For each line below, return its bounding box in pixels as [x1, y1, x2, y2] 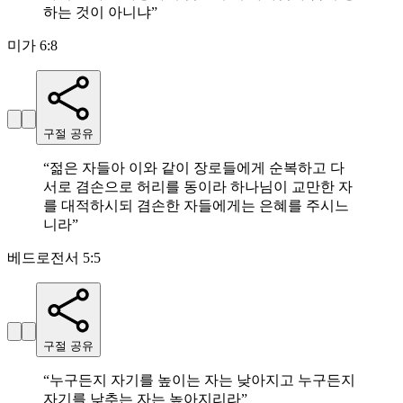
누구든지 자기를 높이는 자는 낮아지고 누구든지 [49, 372, 355, 389]
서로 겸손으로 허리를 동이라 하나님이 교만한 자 [43, 179, 353, 195]
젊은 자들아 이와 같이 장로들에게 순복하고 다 [49, 160, 345, 176]
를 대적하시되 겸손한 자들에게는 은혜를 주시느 [43, 198, 349, 214]
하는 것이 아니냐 [43, 4, 151, 21]
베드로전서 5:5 [7, 250, 101, 266]
